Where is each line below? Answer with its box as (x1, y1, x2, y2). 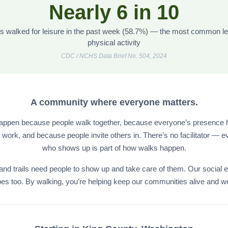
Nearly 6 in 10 (49, 1, 179, 23)
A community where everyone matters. (30, 97, 198, 107)
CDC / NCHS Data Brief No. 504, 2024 (61, 52, 167, 60)
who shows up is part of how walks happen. (42, 144, 186, 152)
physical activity (88, 38, 140, 47)
